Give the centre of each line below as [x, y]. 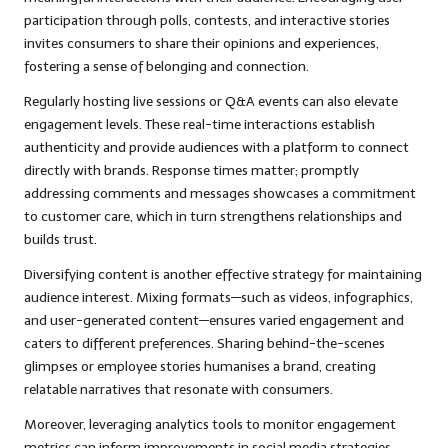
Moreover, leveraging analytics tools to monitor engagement [210, 425]
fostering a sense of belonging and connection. [166, 67]
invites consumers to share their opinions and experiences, [201, 44]
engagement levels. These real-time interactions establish [199, 125]
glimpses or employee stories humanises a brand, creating [200, 367]
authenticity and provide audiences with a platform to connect [216, 148]
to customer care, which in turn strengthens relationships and [213, 217]
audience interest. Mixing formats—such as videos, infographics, [218, 298]
